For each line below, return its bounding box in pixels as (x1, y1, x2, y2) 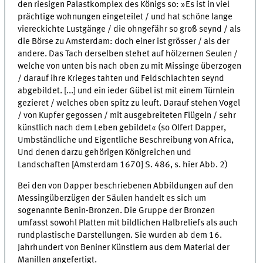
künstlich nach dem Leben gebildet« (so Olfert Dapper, (18, 123, 227, 133)
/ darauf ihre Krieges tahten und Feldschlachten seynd (18, 73, 225, 83)
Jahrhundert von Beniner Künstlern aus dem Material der (18, 242, 230, 252)
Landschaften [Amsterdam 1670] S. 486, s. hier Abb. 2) (18, 160, 228, 170)
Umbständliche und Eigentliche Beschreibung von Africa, (18, 135, 234, 145)
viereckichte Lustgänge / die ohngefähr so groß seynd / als (18, 24, 241, 34)
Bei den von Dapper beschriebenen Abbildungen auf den (18, 181, 234, 191)
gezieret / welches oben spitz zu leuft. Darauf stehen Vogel (18, 98, 241, 108)
